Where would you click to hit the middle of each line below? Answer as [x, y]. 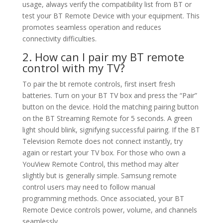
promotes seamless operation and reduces [92, 27]
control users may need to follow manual [89, 187]
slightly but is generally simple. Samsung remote [99, 176]
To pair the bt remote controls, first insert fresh [99, 84]
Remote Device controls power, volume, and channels [110, 210]
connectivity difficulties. [59, 39]
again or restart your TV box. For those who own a [104, 153]
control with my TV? [73, 68]
